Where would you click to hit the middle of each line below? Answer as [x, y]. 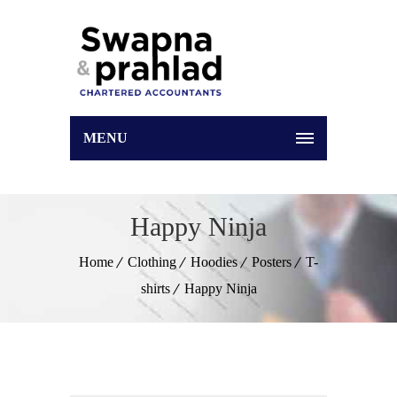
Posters [272, 261]
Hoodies [214, 261]
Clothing [152, 261]
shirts [155, 288]
